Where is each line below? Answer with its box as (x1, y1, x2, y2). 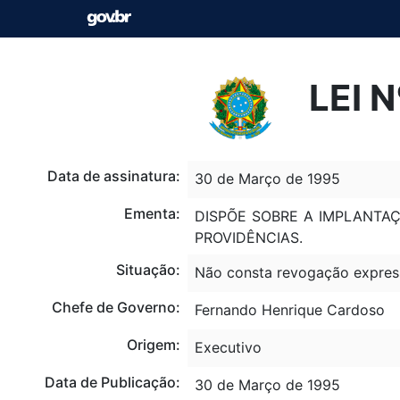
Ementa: (123, 204, 180, 222)
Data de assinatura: (46, 166, 180, 185)
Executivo (194, 337, 262, 356)
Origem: (126, 335, 180, 354)
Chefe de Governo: (51, 297, 180, 316)
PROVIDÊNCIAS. (194, 228, 303, 246)
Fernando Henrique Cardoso (194, 300, 385, 319)
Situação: (115, 260, 180, 279)
